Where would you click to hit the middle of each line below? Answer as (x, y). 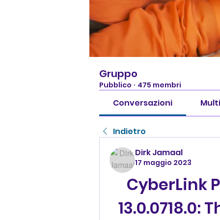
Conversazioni (143, 103)
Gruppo (118, 74)
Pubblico (115, 85)
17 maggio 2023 (163, 163)
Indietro (129, 131)
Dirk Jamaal (159, 152)
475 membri (159, 85)
